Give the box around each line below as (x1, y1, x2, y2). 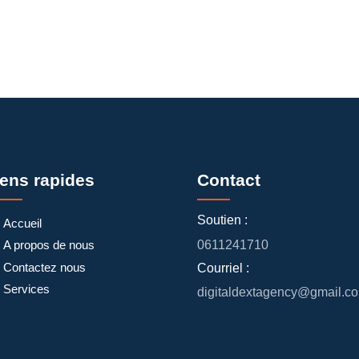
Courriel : (196, 261, 249, 276)
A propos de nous (3, 238, 95, 252)
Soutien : (196, 212, 248, 227)
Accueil (3, 216, 42, 230)
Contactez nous (3, 260, 87, 274)
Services (3, 282, 50, 296)
